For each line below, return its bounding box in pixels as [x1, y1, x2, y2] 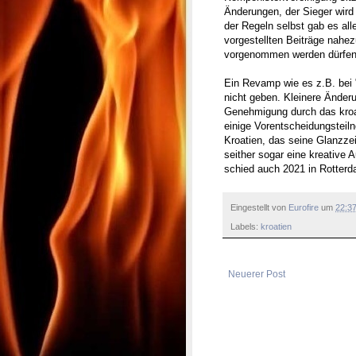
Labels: [230, 222, 261, 232]
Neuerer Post [228, 269, 285, 281]
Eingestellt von [230, 202, 288, 212]
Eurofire [288, 202, 319, 212]
